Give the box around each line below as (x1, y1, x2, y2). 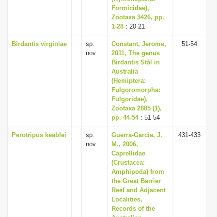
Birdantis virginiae (12, 40, 67, 47)
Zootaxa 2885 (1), (111, 105, 162, 112)
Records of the (111, 205, 155, 212)
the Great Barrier (111, 177, 161, 185)
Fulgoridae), (111, 95, 148, 103)
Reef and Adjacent (111, 186, 166, 194)
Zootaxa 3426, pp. (111, 14, 164, 21)
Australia (111, 68, 138, 75)
